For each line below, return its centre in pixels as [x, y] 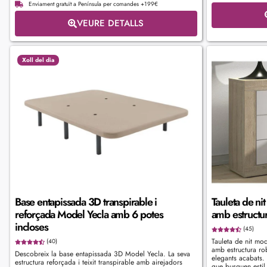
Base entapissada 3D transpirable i [86, 202]
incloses [32, 227]
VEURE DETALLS [111, 23]
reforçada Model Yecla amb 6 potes [89, 214]
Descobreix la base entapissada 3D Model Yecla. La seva [103, 254]
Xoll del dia [38, 60]
